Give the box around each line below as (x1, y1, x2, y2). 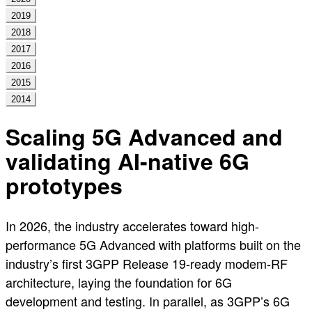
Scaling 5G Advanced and (6, 120, 283, 153)
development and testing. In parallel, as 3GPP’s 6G (6, 291, 290, 310)
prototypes (6, 169, 123, 202)
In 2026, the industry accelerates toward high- (6, 216, 259, 235)
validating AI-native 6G (6, 145, 249, 178)
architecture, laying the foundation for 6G (6, 272, 232, 291)
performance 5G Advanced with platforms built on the (6, 235, 301, 253)
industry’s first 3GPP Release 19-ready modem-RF (6, 253, 288, 272)
